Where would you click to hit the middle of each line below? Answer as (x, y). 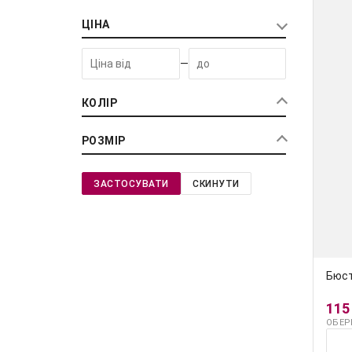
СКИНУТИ (216, 183)
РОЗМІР (104, 141)
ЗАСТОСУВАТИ (131, 183)
